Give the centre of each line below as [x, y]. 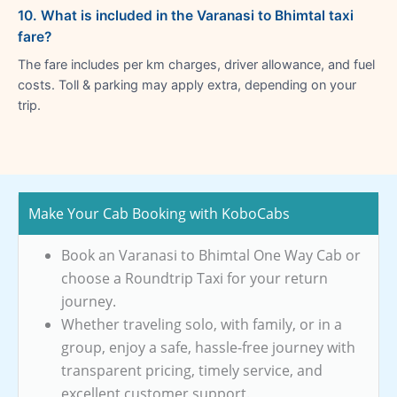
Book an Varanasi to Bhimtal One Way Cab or [211, 255]
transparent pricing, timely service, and [192, 370]
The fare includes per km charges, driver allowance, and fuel [196, 64]
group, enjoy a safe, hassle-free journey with [208, 347]
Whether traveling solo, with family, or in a [202, 324]
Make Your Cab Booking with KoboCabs [159, 213]
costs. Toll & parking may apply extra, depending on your [187, 85]
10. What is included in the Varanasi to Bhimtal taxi [186, 15]
